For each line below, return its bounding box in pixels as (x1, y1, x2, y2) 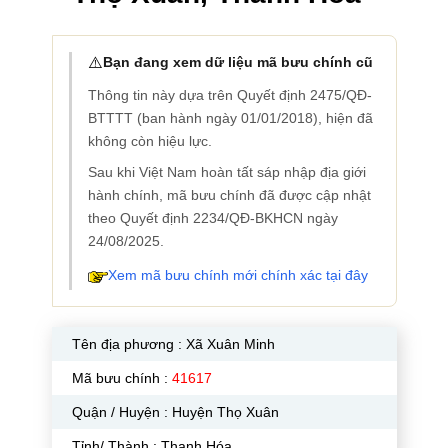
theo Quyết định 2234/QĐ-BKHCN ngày (87, 210, 338, 226)
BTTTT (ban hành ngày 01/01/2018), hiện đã (87, 110, 373, 126)
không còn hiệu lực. (87, 133, 212, 149)
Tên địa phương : (71, 336, 186, 352)
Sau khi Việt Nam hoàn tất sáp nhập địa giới (87, 164, 366, 180)
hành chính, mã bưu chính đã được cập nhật (87, 187, 371, 203)
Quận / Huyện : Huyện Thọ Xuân (71, 404, 279, 420)
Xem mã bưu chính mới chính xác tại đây (107, 267, 368, 283)
